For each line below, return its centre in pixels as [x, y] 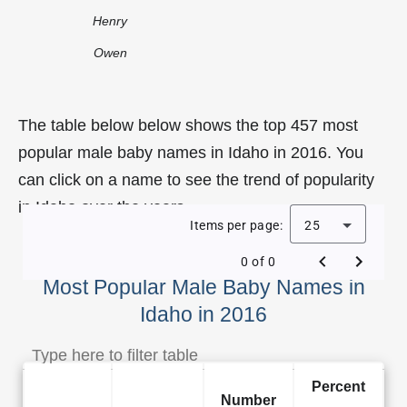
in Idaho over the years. [104, 207]
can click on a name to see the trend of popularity [196, 179]
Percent [338, 386]
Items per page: [236, 225]
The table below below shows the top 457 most [188, 125]
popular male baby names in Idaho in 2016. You [191, 152]
